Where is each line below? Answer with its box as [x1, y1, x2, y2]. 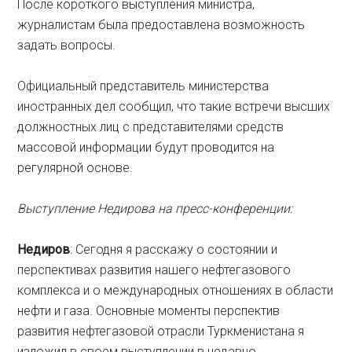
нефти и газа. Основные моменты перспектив [17, 303, 280, 318]
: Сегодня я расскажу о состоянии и [70, 242, 278, 257]
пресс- [175, 201, 213, 216]
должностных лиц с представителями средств [17, 119, 284, 134]
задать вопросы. [17, 38, 116, 53]
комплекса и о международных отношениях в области [17, 283, 334, 298]
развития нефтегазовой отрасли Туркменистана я [17, 324, 305, 339]
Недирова [97, 201, 159, 216]
